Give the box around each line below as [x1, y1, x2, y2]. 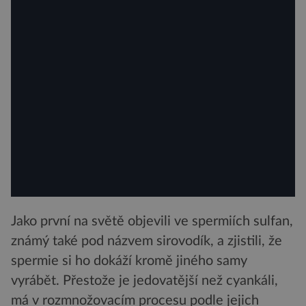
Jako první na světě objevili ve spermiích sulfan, [11, 214, 293, 229]
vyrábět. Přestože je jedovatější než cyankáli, [11, 274, 278, 288]
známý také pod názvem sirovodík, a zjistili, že [11, 234, 282, 249]
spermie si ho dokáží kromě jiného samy [11, 254, 247, 268]
